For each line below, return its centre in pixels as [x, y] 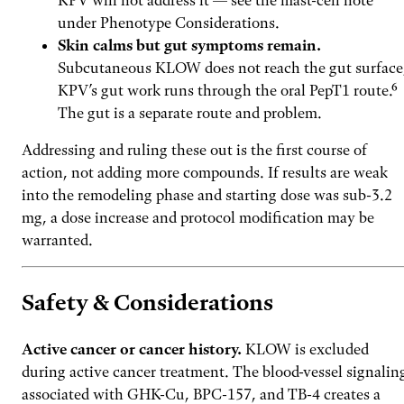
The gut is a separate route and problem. [190, 113]
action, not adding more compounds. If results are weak [205, 173]
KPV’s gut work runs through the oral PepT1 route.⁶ [228, 91]
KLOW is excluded [305, 349]
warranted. [57, 240]
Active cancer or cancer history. [132, 349]
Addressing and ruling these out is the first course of [194, 150]
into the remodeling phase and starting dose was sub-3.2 [207, 195]
